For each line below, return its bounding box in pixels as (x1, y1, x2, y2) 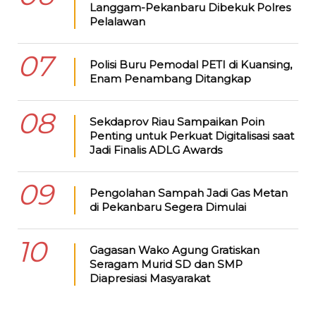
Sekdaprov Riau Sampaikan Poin (89, 115, 265, 129)
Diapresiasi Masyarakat (89, 272, 210, 286)
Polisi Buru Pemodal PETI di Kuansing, (89, 58, 292, 72)
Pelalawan (89, 15, 145, 29)
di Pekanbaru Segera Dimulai (89, 200, 246, 214)
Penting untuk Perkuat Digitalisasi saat (89, 129, 294, 143)
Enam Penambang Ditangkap (89, 72, 251, 86)
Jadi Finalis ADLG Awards (89, 143, 222, 157)
